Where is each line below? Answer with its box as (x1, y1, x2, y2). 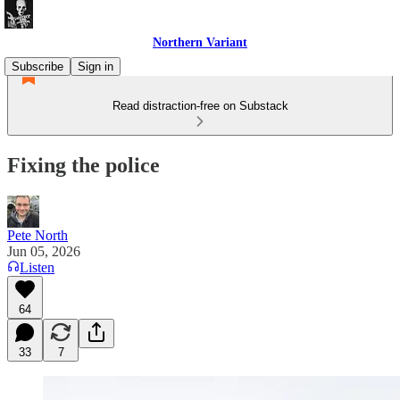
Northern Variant (153, 36, 247, 49)
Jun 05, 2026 (7, 243, 80, 259)
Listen (20, 259, 54, 275)
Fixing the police (7, 153, 160, 177)
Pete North (7, 227, 68, 243)
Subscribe (12, 60, 63, 73)
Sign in (78, 60, 113, 73)
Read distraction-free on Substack (112, 99, 288, 112)
